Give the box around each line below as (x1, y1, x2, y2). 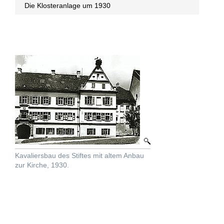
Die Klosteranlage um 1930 (22, 1, 110, 9)
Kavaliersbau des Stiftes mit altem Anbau (15, 151, 144, 159)
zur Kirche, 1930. (15, 161, 69, 169)
